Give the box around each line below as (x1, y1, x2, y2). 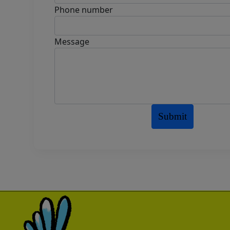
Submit (158, 111, 187, 122)
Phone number (54, 4, 113, 15)
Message (54, 36, 89, 47)
